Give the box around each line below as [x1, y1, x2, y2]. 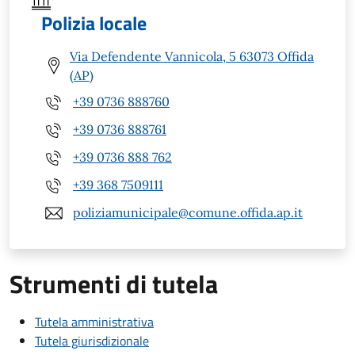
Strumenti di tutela [10, 264, 218, 303]
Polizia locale [41, 8, 147, 37]
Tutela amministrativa [35, 311, 154, 331]
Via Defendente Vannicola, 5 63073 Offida [70, 48, 314, 64]
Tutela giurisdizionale [35, 330, 149, 350]
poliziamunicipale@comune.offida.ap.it [73, 204, 303, 221]
